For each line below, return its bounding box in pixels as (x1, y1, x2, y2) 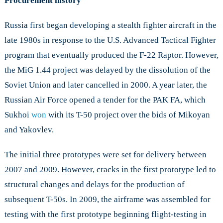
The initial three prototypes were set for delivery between (4, 150, 207, 160)
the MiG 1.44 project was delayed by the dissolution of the (4, 65, 211, 75)
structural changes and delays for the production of (4, 180, 185, 190)
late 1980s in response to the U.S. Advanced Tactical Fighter (4, 35, 216, 45)
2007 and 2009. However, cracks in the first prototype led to (4, 165, 216, 175)
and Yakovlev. (4, 125, 54, 135)
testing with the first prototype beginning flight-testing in (4, 210, 207, 220)
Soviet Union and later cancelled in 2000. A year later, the (4, 80, 207, 90)
